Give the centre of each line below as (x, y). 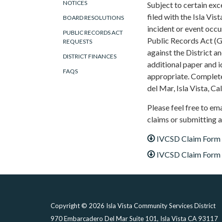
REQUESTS (78, 41)
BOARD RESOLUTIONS (93, 18)
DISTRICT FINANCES (90, 56)
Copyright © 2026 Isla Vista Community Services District (133, 205)
